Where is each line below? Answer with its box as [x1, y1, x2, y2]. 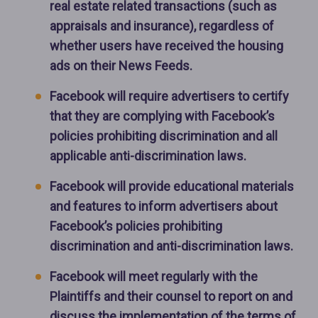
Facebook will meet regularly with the [50, 269, 258, 285]
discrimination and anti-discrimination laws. [50, 238, 293, 254]
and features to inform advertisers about [50, 199, 278, 214]
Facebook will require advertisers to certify [50, 89, 289, 104]
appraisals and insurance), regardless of [50, 18, 274, 34]
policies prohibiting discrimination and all [50, 128, 278, 144]
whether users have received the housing [50, 38, 283, 54]
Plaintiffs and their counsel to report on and [50, 289, 292, 305]
